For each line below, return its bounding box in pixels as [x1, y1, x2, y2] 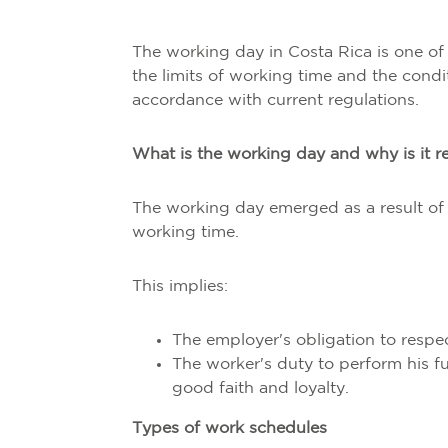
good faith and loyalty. [172, 381, 349, 396]
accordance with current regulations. [132, 93, 419, 108]
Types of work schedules [132, 421, 327, 436]
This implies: [132, 279, 228, 294]
